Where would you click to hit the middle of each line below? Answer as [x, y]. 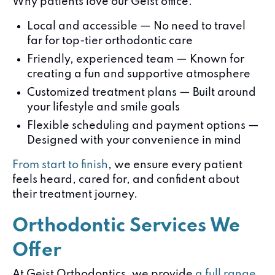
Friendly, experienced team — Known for [136, 60]
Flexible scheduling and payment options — [143, 126]
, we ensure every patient [175, 165]
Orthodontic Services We [126, 226]
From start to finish [60, 165]
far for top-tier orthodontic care [110, 41]
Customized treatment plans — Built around [141, 93]
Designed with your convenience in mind [134, 141]
